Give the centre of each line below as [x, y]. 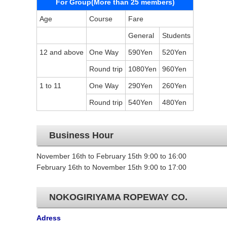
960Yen [174, 69]
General [141, 35]
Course [101, 19]
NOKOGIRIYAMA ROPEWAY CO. [118, 197]
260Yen [174, 86]
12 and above [62, 52]
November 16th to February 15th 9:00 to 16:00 [111, 156]
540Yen [140, 102]
